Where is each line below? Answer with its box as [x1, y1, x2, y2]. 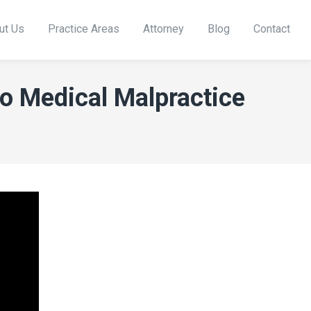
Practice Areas [48, 22, 119, 36]
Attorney [143, 22, 184, 36]
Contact [253, 22, 290, 36]
